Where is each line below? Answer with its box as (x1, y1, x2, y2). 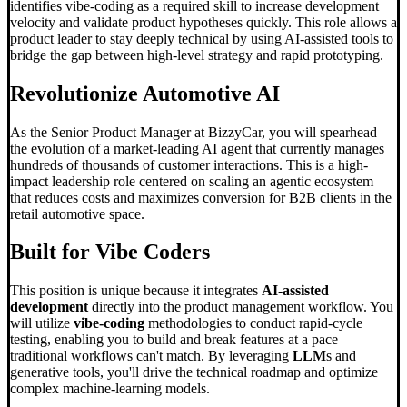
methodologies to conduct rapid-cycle (144, 315, 362, 332)
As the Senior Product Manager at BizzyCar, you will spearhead (10, 124, 377, 140)
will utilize (10, 315, 74, 332)
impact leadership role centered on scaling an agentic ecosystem (10, 173, 373, 189)
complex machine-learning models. (10, 381, 210, 397)
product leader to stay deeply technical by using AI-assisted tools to (10, 30, 393, 46)
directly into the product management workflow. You (88, 299, 393, 315)
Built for (10, 240, 95, 264)
